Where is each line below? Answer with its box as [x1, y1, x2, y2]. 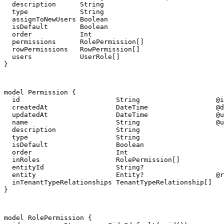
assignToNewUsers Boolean [4, 15, 108, 23]
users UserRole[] [4, 53, 120, 61]
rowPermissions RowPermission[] [4, 45, 140, 53]
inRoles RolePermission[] [4, 156, 180, 164]
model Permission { [4, 88, 76, 96]
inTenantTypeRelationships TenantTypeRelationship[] [4, 178, 212, 186]
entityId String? [4, 163, 144, 171]
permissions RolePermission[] [4, 38, 144, 46]
